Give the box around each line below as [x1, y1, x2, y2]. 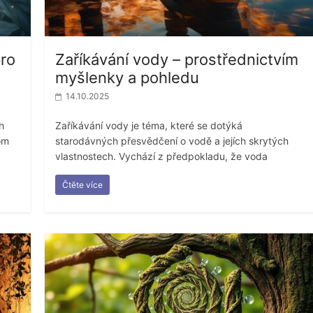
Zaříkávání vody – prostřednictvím [55, 50, 299, 68]
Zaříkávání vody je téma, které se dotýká [55, 119, 243, 131]
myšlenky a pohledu [55, 68, 200, 87]
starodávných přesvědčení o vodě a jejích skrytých [55, 134, 289, 147]
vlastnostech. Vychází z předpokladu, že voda [55, 150, 268, 162]
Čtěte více [62, 179, 103, 190]
